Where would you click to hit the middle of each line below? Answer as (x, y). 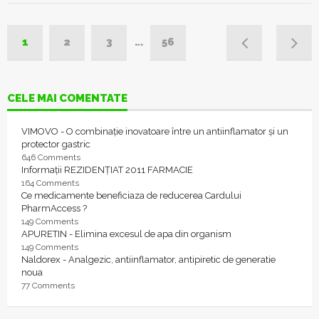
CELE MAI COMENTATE (67, 98)
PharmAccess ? (54, 208)
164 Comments (50, 183)
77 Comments (48, 286)
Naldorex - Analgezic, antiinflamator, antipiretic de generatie (148, 260)
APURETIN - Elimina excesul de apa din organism (126, 234)
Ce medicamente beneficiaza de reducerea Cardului (131, 195)
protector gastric (56, 144)
